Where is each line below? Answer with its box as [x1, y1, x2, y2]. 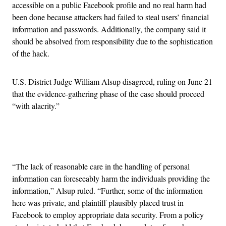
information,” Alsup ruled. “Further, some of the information [12, 185, 203, 196]
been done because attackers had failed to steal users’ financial [12, 11, 209, 22]
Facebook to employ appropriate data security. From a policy [12, 209, 204, 220]
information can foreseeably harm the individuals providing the [12, 173, 210, 184]
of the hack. [12, 47, 49, 59]
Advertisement [112, 136, 158, 147]
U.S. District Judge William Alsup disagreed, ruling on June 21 [12, 76, 212, 87]
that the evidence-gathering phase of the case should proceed [12, 88, 204, 99]
